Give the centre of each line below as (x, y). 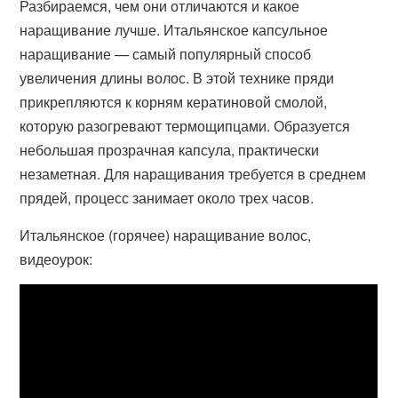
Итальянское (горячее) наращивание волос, (166, 235)
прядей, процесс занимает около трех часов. (167, 197)
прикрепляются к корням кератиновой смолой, (174, 101)
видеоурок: (56, 259)
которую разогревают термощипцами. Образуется (185, 125)
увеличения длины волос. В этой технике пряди (177, 77)
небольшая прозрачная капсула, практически (170, 149)
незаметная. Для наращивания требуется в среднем (193, 173)
